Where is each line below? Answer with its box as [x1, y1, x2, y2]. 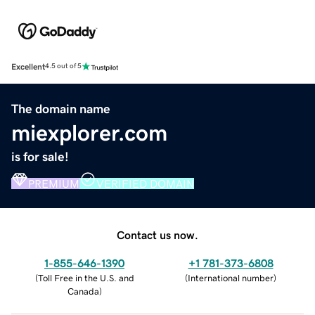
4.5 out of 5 [45, 63, 82, 70]
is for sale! [11, 150, 69, 163]
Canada [67, 286, 99, 296]
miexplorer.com [11, 121, 167, 144]
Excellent [11, 62, 45, 71]
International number [188, 273, 274, 283]
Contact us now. [117, 229, 198, 240]
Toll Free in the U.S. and [37, 273, 134, 283]
